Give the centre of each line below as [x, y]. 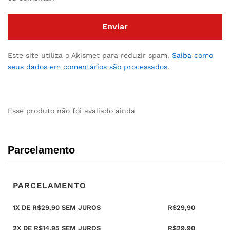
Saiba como [193, 55]
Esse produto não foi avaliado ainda [71, 111]
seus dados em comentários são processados [88, 66]
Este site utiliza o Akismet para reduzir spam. [90, 55]
